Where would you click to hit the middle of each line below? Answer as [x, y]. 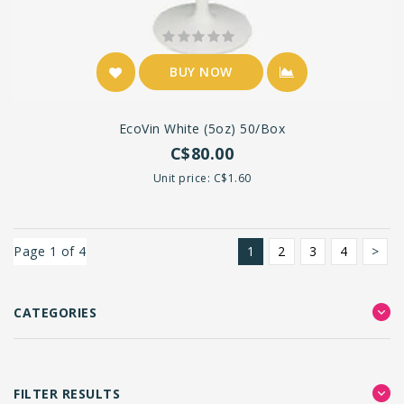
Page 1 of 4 [50, 252]
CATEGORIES [55, 313]
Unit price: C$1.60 [202, 179]
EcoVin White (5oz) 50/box [202, 129]
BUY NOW [201, 72]
